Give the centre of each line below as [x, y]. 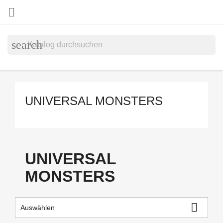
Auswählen [38, 208]
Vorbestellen [113, 141]
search [27, 45]
